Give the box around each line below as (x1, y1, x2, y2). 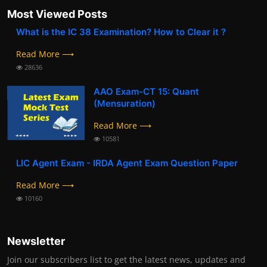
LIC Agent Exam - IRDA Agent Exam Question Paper (16, 157, 238, 169)
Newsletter (7, 234, 65, 247)
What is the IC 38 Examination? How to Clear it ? (16, 26, 226, 38)
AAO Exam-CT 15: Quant (94, 85, 199, 97)
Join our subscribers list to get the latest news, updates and (7, 253, 246, 265)
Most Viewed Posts (7, 7, 107, 20)
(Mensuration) (94, 97, 156, 109)
